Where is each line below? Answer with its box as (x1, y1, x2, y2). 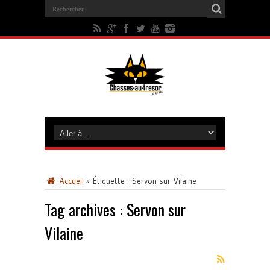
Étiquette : (92, 175, 131, 186)
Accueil (57, 175, 84, 186)
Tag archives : (45, 198, 127, 221)
